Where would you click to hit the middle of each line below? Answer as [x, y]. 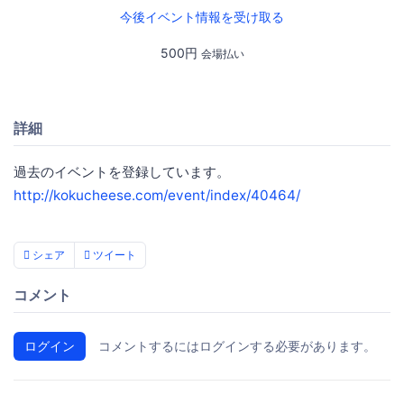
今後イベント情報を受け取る [202, 17]
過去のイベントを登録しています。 [122, 171]
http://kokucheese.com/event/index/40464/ [157, 195]
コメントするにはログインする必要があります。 [237, 345]
